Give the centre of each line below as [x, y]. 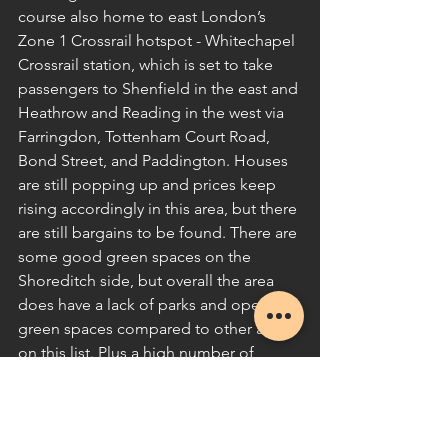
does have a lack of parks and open [145, 305]
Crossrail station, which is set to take [147, 65]
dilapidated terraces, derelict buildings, [159, 377]
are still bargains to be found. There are [159, 233]
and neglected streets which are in [141, 401]
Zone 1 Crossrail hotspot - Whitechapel [158, 41]
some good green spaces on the [136, 257]
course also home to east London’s [144, 17]
